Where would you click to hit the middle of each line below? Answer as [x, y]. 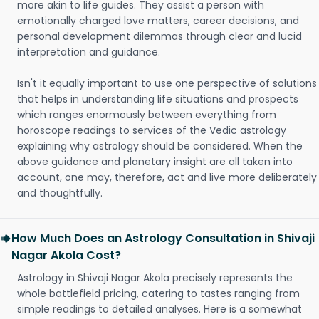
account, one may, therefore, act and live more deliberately [167, 177]
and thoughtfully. [60, 193]
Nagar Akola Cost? [66, 255]
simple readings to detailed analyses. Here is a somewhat [159, 309]
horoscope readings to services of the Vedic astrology [152, 130]
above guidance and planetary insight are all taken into [155, 162]
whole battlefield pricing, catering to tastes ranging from [158, 293]
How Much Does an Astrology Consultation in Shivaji [163, 238]
